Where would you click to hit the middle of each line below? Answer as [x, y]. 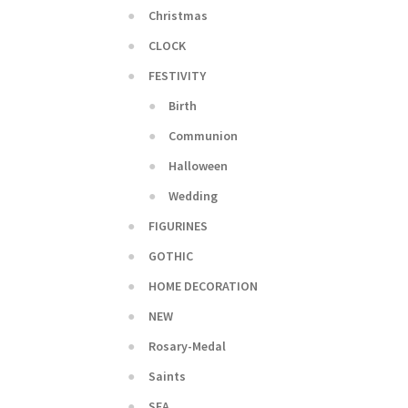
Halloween [199, 165]
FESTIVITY [177, 75]
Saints [167, 376]
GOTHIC [170, 255]
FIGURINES [178, 225]
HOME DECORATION [203, 286]
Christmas [178, 15]
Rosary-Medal [187, 346]
